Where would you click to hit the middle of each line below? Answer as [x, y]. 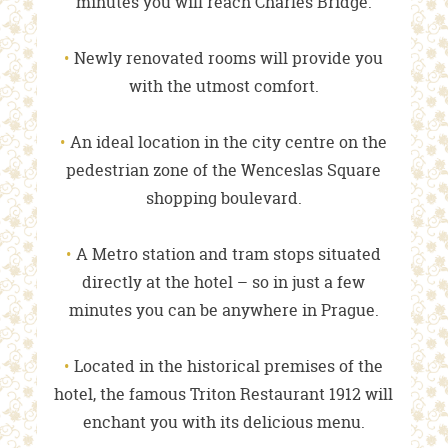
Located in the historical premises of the [229, 366]
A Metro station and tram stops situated [229, 254]
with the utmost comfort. [223, 86]
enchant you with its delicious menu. [223, 422]
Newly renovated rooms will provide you [229, 58]
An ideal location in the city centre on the [229, 142]
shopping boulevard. [223, 198]
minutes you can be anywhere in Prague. [223, 310]
